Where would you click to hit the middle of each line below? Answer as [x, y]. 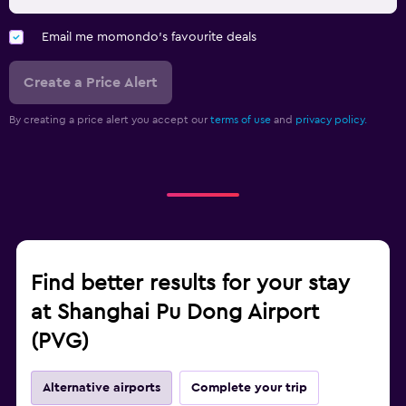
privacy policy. [331, 120]
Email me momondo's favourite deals [149, 38]
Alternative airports [101, 388]
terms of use [241, 120]
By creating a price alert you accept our [110, 120]
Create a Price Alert [91, 83]
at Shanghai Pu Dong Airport [175, 313]
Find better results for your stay [190, 284]
